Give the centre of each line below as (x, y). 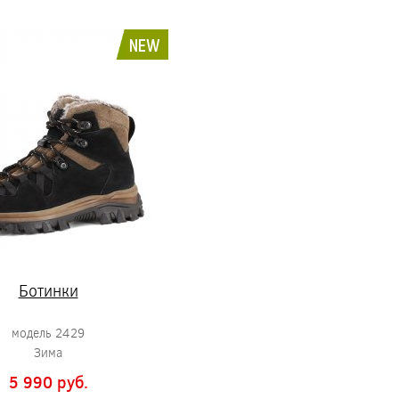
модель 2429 (48, 333)
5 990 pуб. (48, 382)
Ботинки (48, 290)
